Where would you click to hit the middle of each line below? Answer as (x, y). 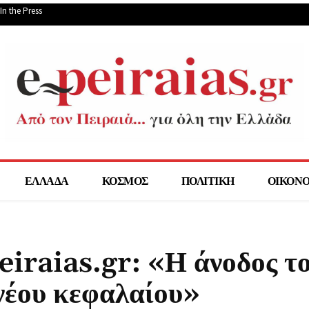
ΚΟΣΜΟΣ (125, 181)
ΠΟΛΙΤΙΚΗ (208, 181)
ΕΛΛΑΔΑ (47, 181)
